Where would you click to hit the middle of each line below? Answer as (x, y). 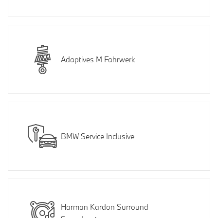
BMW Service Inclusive (98, 136)
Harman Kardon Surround (105, 207)
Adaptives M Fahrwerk (98, 59)
